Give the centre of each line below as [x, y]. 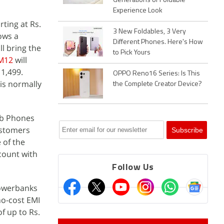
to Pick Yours [132, 53]
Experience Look [138, 11]
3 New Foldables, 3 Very [149, 32]
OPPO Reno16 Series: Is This [156, 74]
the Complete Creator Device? [157, 84]
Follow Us [133, 168]
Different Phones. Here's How [158, 42]
